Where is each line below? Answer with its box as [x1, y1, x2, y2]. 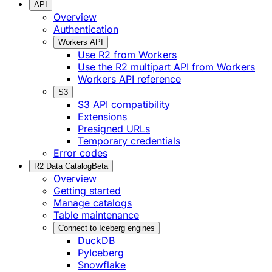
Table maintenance [53, 209, 139, 222]
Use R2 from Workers [78, 49, 177, 61]
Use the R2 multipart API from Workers [78, 61, 255, 73]
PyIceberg [78, 246, 124, 259]
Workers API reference [78, 73, 181, 86]
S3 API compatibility [78, 98, 170, 111]
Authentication [53, 23, 118, 36]
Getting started [53, 185, 121, 197]
